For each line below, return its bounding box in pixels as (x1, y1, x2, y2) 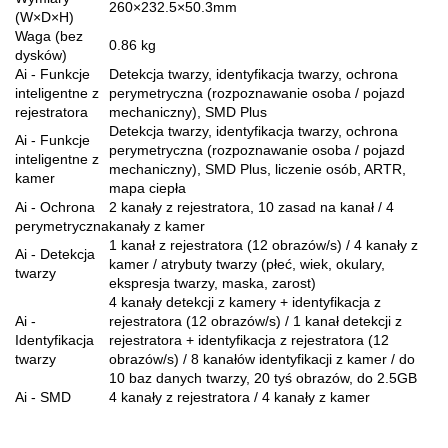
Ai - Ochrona (15, 198, 95, 215)
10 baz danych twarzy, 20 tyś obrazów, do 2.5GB (109, 369, 417, 386)
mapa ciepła (109, 179, 186, 196)
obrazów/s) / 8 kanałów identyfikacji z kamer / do (109, 350, 415, 367)
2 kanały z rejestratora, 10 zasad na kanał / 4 (109, 198, 394, 215)
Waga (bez (15, 27, 83, 44)
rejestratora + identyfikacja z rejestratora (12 (109, 331, 389, 348)
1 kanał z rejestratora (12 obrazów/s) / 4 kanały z (109, 236, 418, 253)
